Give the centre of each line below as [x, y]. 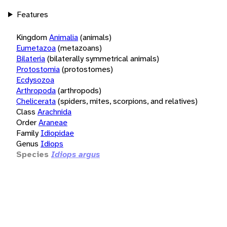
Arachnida [54, 111]
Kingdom [32, 37]
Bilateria [31, 58]
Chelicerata [36, 101]
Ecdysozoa [35, 80]
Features [32, 14]
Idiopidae [57, 133]
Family [27, 133]
